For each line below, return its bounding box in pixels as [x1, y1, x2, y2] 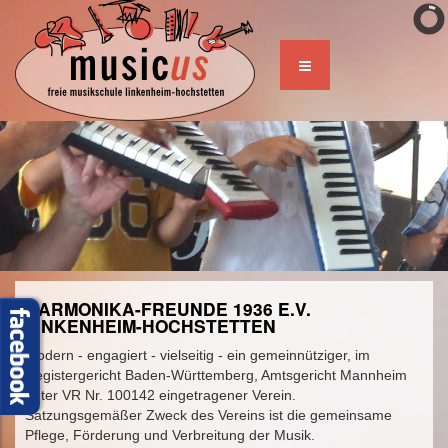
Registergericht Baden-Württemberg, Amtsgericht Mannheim [25, 367, 407, 383]
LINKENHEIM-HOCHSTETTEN [25, 314, 276, 338]
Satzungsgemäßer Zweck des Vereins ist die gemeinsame [25, 407, 392, 423]
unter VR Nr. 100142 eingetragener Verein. [25, 387, 296, 403]
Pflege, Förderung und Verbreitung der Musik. [25, 427, 315, 443]
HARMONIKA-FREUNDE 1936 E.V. [25, 297, 311, 321]
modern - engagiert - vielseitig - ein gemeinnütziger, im [25, 347, 370, 363]
